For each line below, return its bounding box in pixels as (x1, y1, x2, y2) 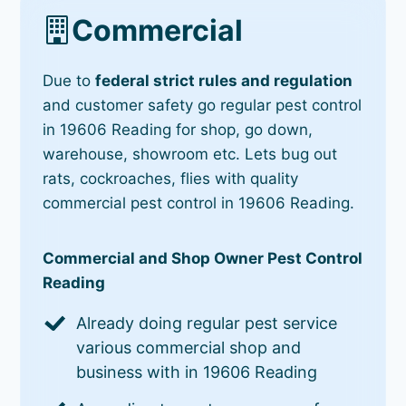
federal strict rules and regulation (95, 71, 353, 90)
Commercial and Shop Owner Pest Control (43, 248, 363, 267)
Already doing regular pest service (76, 313, 338, 333)
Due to (43, 71, 96, 90)
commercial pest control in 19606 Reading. (43, 193, 355, 212)
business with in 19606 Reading (76, 362, 318, 382)
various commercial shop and (76, 337, 302, 357)
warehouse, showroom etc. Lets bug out (43, 144, 338, 163)
